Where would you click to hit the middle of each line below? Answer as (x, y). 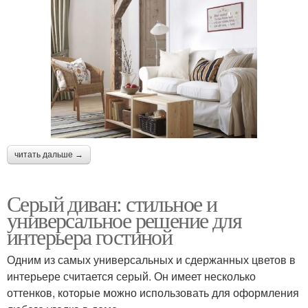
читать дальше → (49, 155)
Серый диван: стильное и (112, 203)
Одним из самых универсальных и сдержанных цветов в (151, 260)
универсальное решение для (124, 220)
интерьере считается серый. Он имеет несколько (131, 276)
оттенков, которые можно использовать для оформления (153, 293)
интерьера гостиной (90, 236)
